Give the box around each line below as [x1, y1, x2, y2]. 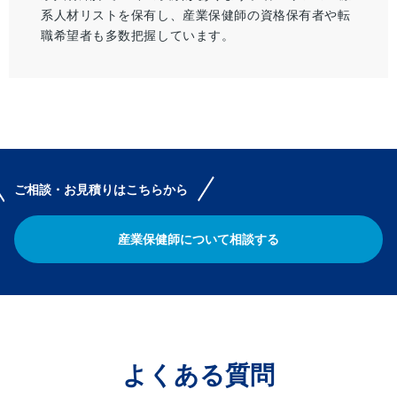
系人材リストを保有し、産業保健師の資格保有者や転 [41, 8, 351, 23]
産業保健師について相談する [118, 231, 279, 246]
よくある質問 [122, 362, 275, 390]
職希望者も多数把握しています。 [41, 28, 235, 43]
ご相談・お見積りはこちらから [14, 182, 188, 197]
